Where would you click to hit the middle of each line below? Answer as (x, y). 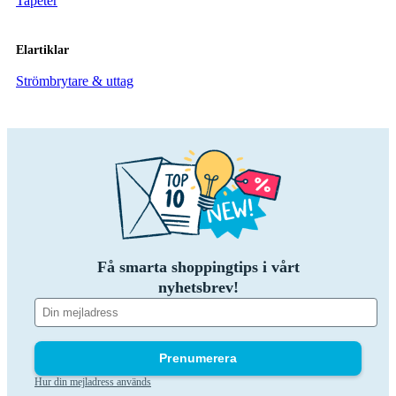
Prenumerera (198, 358)
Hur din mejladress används (93, 382)
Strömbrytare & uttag (75, 81)
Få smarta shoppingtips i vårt (198, 267)
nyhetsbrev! (198, 288)
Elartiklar (42, 49)
